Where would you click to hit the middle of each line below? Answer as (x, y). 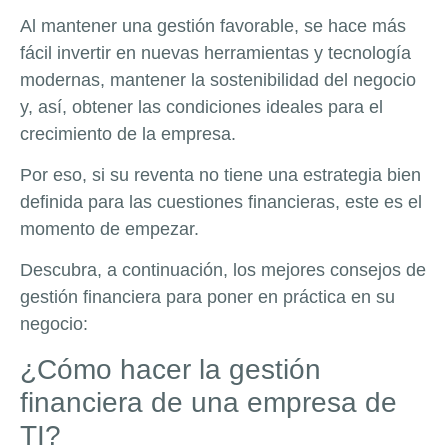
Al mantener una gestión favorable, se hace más (213, 25)
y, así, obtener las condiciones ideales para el (201, 106)
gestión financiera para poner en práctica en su (207, 297)
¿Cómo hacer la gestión (170, 369)
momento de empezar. (109, 228)
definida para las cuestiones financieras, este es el (221, 201)
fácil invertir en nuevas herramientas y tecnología (215, 52)
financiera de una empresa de (208, 402)
